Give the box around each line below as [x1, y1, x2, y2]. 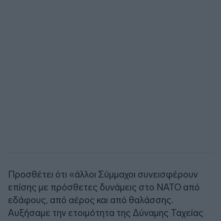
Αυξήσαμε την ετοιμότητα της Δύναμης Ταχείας [8, 207, 203, 219]
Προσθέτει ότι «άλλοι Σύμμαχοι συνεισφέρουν [8, 168, 198, 180]
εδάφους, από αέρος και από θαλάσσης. [8, 194, 173, 206]
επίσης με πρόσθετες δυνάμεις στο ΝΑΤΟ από [8, 181, 200, 193]
